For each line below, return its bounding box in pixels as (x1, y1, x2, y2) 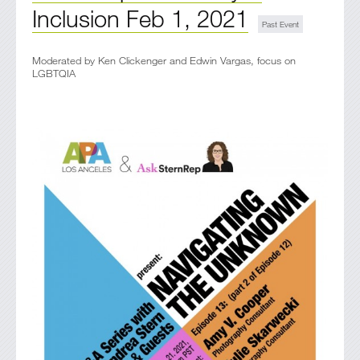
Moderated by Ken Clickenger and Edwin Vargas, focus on (32, 53, 296, 67)
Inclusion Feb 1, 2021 (32, 3, 248, 32)
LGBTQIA (32, 66, 76, 80)
